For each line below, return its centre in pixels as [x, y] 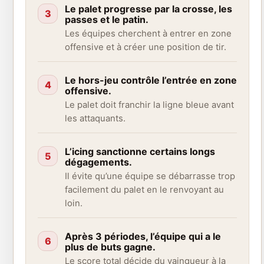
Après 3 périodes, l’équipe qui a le [143, 237]
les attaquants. [95, 119]
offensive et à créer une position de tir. [146, 47]
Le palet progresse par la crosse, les [148, 9]
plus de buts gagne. [110, 247]
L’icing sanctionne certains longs [140, 152]
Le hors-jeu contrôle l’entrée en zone [151, 80]
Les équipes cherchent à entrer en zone [148, 34]
